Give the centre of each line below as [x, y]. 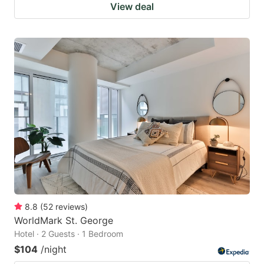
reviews [70, 207]
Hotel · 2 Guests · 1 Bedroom [69, 234]
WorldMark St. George [64, 221]
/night [54, 250]
